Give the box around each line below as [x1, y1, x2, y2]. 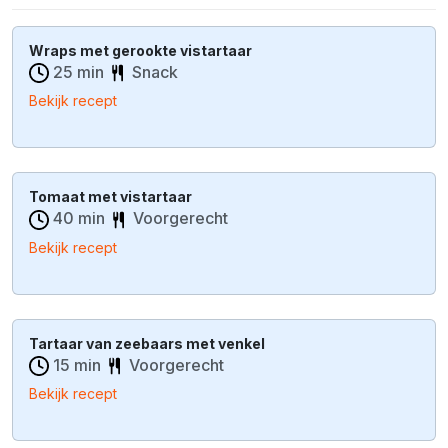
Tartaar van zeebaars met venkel [29, 334, 265, 352]
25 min [49, 61, 108, 82]
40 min [49, 208, 109, 229]
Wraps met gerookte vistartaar [29, 41, 252, 59]
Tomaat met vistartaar [29, 188, 192, 206]
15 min [49, 354, 105, 375]
